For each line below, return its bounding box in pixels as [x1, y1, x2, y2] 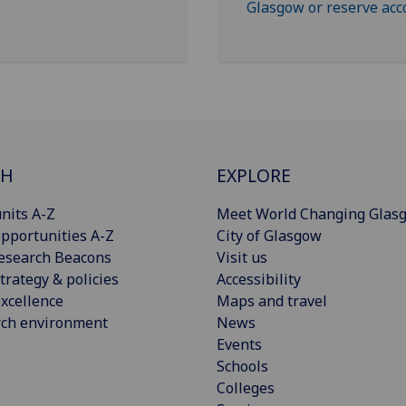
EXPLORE [217, 162, 291, 188]
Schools [217, 355, 268, 376]
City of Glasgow [217, 225, 322, 246]
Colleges [217, 377, 275, 398]
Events [217, 333, 262, 354]
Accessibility [217, 268, 301, 289]
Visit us [217, 246, 267, 267]
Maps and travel [217, 290, 327, 311]
